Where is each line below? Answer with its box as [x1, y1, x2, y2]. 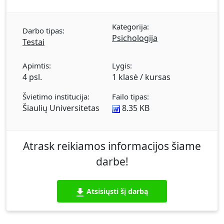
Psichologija [112, 32, 157, 44]
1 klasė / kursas [112, 71, 170, 83]
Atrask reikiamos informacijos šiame [23, 139, 201, 153]
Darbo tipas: [22, 25, 64, 36]
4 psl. [22, 71, 42, 83]
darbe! [95, 154, 128, 169]
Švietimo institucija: [22, 91, 89, 102]
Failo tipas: [112, 91, 149, 102]
